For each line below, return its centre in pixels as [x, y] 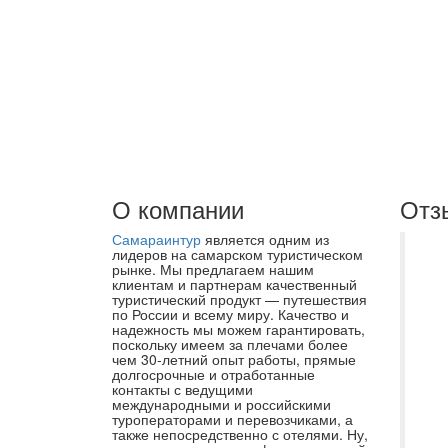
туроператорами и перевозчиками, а [232, 419]
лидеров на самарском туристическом [237, 254]
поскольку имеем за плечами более [230, 344]
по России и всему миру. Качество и [230, 314]
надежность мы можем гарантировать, [238, 329]
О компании [178, 208]
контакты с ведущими [182, 389]
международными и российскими [221, 404]
